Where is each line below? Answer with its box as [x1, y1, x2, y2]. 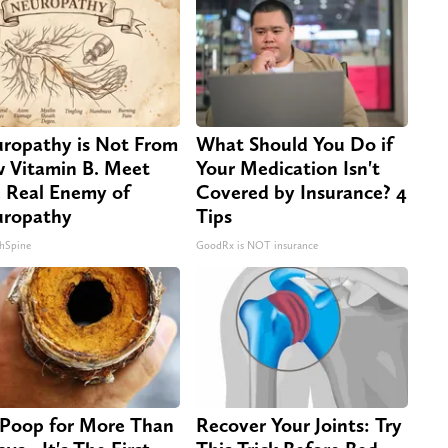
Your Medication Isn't [196, 156, 380, 181]
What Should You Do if [196, 132, 393, 157]
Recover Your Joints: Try [196, 413, 402, 438]
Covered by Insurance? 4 [196, 180, 407, 205]
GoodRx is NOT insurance [196, 239, 318, 253]
